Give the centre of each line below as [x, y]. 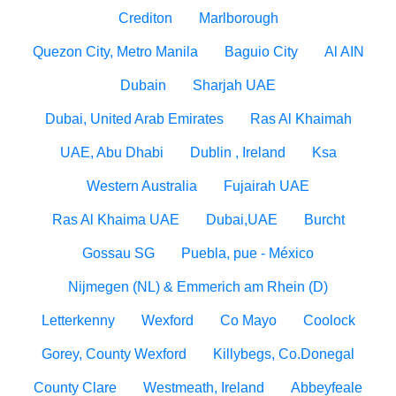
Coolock [329, 320]
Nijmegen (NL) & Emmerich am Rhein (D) [198, 287]
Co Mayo [248, 320]
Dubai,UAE [241, 220]
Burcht [324, 220]
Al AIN [344, 52]
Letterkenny [78, 320]
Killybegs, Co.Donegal [284, 354]
